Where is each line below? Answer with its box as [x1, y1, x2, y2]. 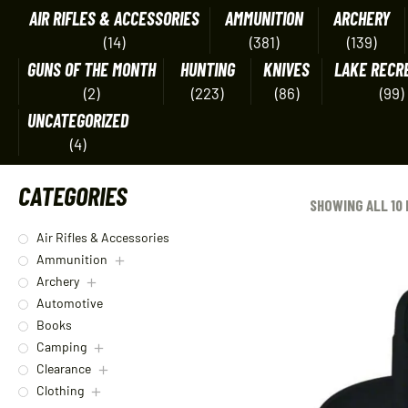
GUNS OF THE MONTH [26, 58, 156, 80]
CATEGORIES [18, 179, 127, 211]
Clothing [36, 382, 84, 399]
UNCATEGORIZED [26, 109, 128, 131]
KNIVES [263, 58, 310, 80]
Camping [36, 339, 87, 355]
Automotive [36, 295, 103, 311]
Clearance [36, 361, 91, 377]
